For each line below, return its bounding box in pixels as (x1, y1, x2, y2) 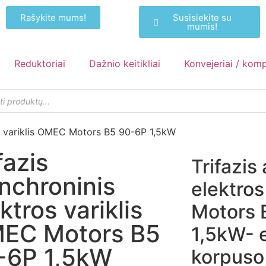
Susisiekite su (172, 12, 232, 23)
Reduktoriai (14, 58, 65, 69)
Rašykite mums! (20, 12, 86, 23)
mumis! (186, 21, 217, 32)
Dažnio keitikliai (89, 58, 160, 69)
